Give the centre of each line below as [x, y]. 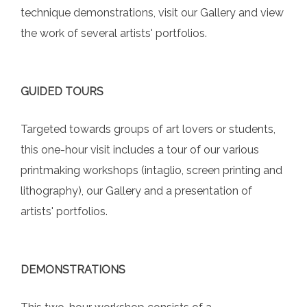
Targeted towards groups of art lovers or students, [148, 130]
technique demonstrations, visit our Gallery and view [152, 13]
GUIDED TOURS [62, 92]
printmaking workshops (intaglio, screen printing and [151, 171]
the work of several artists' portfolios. [114, 34]
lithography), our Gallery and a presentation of [136, 191]
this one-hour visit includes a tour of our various [140, 150]
